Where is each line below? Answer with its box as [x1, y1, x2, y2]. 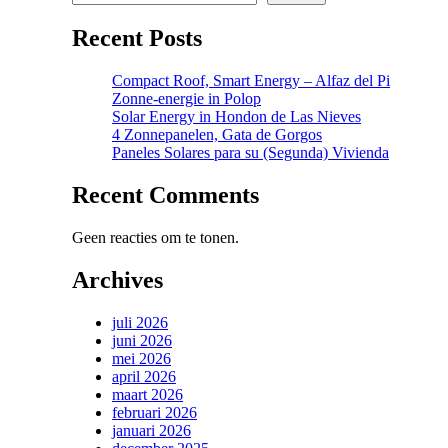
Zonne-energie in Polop [112, 90, 261, 108]
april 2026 [112, 367, 176, 385]
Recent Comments [72, 181, 259, 208]
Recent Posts [72, 25, 202, 52]
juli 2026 [112, 313, 168, 331]
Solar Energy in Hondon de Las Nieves [112, 108, 361, 126]
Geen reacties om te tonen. [72, 228, 239, 246]
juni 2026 [112, 331, 172, 349]
